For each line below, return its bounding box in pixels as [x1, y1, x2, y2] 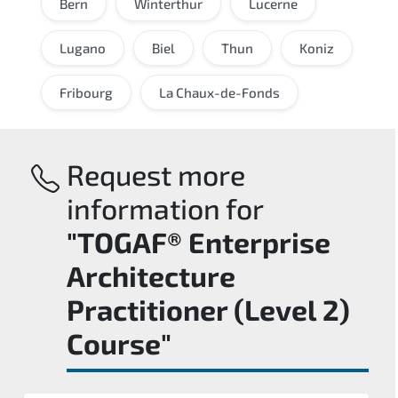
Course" [66, 325, 171, 360]
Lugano [60, 39, 106, 56]
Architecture [66, 258, 235, 292]
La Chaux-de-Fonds [159, 84, 280, 100]
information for [66, 190, 264, 225]
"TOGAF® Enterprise [66, 224, 330, 259]
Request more [66, 156, 245, 191]
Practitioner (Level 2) [66, 291, 350, 326]
